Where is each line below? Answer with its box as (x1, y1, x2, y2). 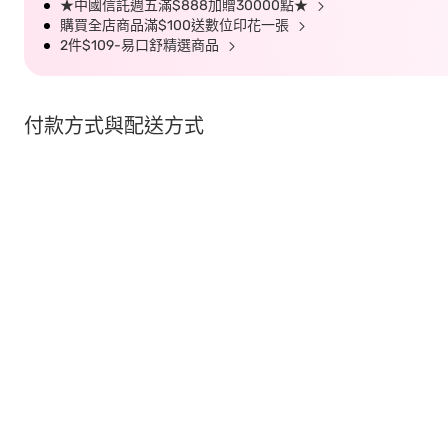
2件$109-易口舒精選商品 (60, 37, 222, 54)
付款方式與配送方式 (24, 114, 204, 138)
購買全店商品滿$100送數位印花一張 (60, 17, 292, 34)
